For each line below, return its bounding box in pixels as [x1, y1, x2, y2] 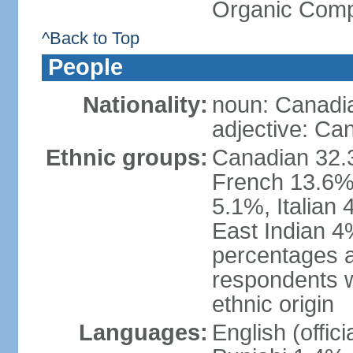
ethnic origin [211, 292, 334, 317]
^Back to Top [41, 28, 139, 48]
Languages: [78, 320, 208, 345]
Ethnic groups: [45, 145, 208, 170]
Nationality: [82, 92, 208, 117]
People [47, 54, 123, 80]
